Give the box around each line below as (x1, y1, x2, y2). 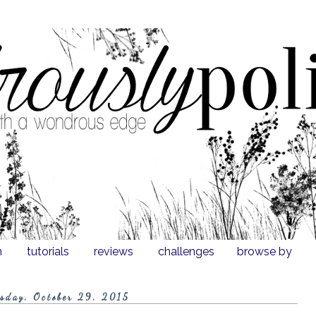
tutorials (27, 245, 69, 258)
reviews (94, 245, 133, 258)
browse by (237, 245, 292, 258)
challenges (158, 245, 214, 258)
